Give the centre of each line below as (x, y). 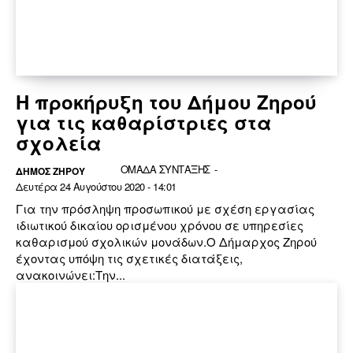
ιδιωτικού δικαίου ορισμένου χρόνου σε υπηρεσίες (160, 225)
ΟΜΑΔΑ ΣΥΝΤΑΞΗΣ (165, 169)
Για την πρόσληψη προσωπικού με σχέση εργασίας (165, 208)
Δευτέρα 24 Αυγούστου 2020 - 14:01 (96, 186)
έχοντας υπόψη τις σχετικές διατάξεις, (129, 258)
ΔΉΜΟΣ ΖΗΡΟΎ (50, 171)
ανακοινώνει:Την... (71, 274)
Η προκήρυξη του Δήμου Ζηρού (166, 101)
